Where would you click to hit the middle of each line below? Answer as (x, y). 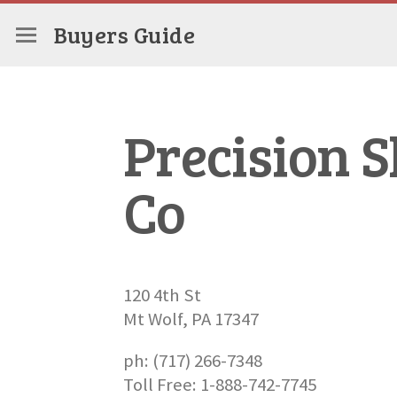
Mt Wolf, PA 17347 (191, 319)
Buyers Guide (125, 34)
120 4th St (162, 295)
